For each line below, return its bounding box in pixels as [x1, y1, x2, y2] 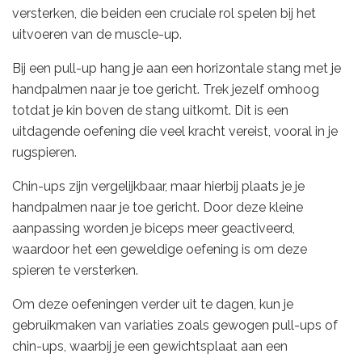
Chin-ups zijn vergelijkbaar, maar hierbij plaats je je [12, 178, 305, 194]
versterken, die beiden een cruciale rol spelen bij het [12, 5, 316, 21]
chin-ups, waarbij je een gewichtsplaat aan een [12, 338, 288, 354]
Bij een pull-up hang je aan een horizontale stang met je [12, 60, 341, 76]
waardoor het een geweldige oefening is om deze [12, 241, 307, 257]
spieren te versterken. [12, 262, 138, 278]
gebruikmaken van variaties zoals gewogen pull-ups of [12, 317, 338, 333]
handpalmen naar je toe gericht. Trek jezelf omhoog [12, 81, 319, 97]
